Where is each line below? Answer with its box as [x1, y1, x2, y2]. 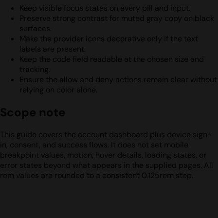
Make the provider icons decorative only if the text [19, 33, 198, 44]
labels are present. [19, 43, 86, 54]
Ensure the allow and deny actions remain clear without [19, 74, 217, 85]
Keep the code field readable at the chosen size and [19, 54, 204, 64]
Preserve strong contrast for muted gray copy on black [19, 13, 214, 23]
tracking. [19, 64, 50, 74]
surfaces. [19, 23, 52, 34]
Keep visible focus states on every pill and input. [19, 2, 190, 13]
